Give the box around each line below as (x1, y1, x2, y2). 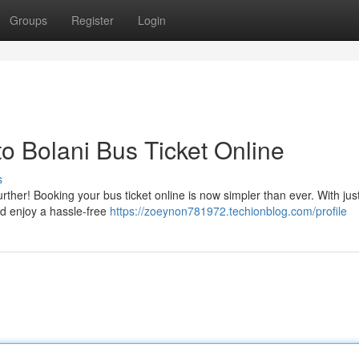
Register (71, 12, 114, 28)
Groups (10, 12, 47, 28)
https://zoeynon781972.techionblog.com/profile (110, 203, 347, 219)
